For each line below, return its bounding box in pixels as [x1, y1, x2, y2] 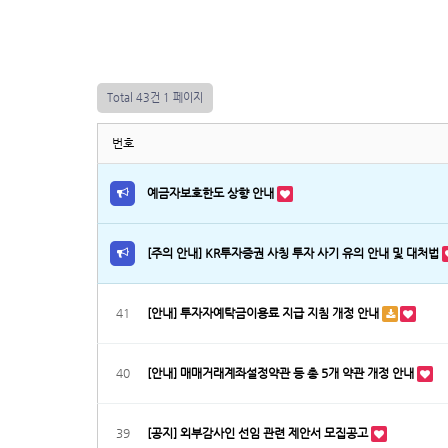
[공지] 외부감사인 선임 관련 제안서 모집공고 [147, 426, 371, 440]
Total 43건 [107, 91, 160, 104]
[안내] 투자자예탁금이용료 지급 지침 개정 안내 [147, 306, 382, 320]
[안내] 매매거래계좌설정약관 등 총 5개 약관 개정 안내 [147, 366, 417, 380]
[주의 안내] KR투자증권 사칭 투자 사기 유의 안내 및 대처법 [147, 246, 442, 260]
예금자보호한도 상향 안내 [147, 186, 277, 200]
